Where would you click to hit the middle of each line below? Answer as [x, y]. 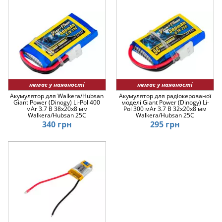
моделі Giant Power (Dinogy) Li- [165, 103]
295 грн [165, 125]
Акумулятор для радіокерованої [165, 96]
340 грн [57, 125]
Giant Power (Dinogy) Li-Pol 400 [57, 103]
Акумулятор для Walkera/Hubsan [57, 96]
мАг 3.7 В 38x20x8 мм [57, 109]
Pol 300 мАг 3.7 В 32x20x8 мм [165, 109]
